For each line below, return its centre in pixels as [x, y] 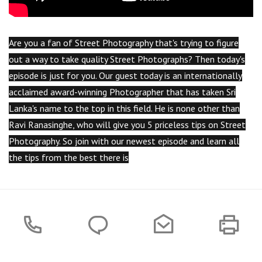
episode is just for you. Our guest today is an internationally [125, 76]
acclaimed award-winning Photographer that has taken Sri [122, 92]
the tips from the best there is [69, 158]
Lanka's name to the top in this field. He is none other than [124, 108]
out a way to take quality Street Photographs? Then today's [127, 59]
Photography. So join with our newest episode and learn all [124, 141]
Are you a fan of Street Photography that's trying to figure [124, 43]
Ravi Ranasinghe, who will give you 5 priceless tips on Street [127, 125]
